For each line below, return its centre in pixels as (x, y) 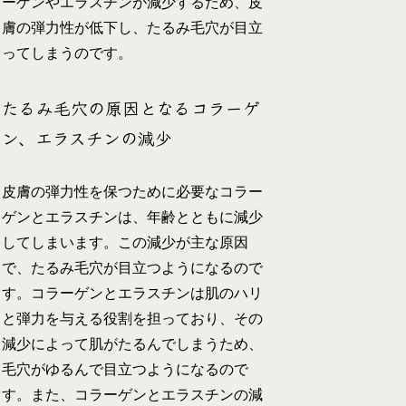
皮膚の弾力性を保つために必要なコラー (133, 192)
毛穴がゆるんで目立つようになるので (126, 370)
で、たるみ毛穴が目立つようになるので (133, 268)
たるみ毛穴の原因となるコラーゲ (131, 108)
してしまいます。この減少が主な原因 (126, 243)
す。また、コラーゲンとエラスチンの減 (133, 395)
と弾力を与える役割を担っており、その (133, 319)
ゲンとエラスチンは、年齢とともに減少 (133, 217)
